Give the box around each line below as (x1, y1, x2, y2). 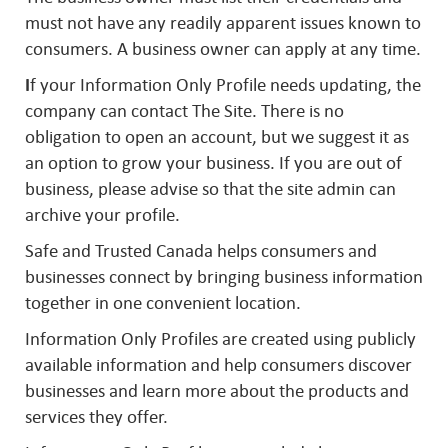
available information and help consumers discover (25, 355, 412, 375)
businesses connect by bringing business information (25, 267, 423, 287)
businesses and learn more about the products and (25, 381, 409, 401)
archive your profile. (25, 205, 180, 225)
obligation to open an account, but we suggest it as (25, 127, 409, 147)
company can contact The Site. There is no (25, 101, 344, 121)
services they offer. (25, 407, 172, 427)
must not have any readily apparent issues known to (25, 13, 421, 33)
